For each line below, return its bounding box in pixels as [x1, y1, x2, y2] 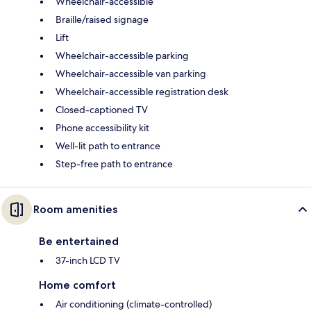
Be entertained [39, 235, 119, 249]
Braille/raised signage [56, 13, 149, 26]
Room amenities [33, 203, 117, 217]
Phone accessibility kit [56, 121, 149, 135]
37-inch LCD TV [56, 254, 120, 267]
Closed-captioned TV [56, 103, 148, 117]
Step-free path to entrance [56, 158, 173, 171]
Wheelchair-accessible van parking [56, 67, 206, 81]
